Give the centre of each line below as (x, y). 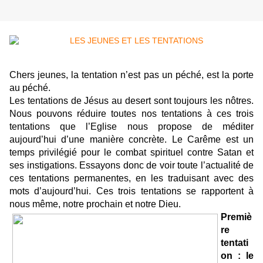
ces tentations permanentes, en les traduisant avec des (131, 178)
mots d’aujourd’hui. (53, 191)
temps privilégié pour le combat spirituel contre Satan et (131, 153)
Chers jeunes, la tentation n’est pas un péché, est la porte (131, 75)
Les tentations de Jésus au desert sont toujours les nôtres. (131, 101)
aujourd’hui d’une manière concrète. (91, 140)
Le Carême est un (213, 140)
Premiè (236, 217)
